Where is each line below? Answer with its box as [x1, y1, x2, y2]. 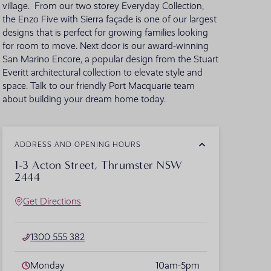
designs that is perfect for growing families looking [2, 27, 209, 39]
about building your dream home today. [2, 94, 166, 105]
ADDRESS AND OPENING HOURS [15, 140, 142, 149]
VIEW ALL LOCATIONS [139, 20, 223, 29]
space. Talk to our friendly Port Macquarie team [2, 80, 195, 92]
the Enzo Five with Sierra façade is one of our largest [2, 14, 217, 25]
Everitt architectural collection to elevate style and [2, 67, 203, 79]
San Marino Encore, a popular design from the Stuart [2, 54, 219, 65]
